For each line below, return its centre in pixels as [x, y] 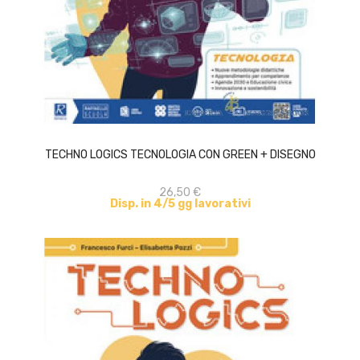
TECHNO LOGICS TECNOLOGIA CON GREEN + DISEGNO [180, 155]
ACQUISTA [194, 119]
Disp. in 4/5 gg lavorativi [180, 204]
